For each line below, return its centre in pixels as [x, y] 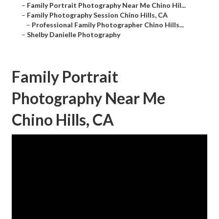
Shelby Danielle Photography [74, 35]
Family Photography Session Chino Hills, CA [97, 15]
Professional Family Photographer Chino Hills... [108, 25]
